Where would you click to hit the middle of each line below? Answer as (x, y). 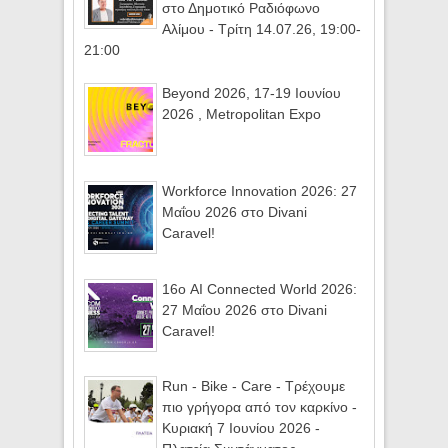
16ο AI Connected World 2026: (260, 288)
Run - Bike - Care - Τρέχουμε (254, 386)
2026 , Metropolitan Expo (242, 114)
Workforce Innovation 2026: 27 (260, 190)
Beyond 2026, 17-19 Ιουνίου (252, 93)
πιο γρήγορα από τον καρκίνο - (260, 407)
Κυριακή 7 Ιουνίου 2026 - (241, 428)
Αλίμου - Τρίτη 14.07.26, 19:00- (262, 28)
